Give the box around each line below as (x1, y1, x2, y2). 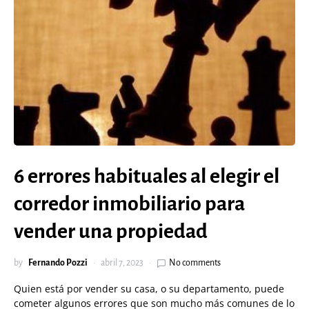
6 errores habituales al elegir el (14, 165, 279, 187)
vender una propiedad (14, 220, 208, 242)
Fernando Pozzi (28, 258, 88, 268)
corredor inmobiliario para (14, 192, 245, 215)
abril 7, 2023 (101, 258, 143, 268)
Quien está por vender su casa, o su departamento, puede (14, 282, 284, 295)
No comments (169, 258, 221, 268)
